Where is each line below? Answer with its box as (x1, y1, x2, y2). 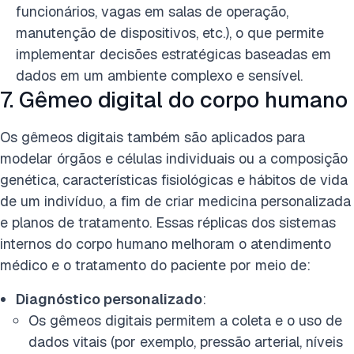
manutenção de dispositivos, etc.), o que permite (16, 24, 324, 42)
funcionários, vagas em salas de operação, (16, 2, 288, 21)
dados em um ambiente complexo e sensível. (16, 66, 307, 85)
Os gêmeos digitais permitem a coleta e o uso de (28, 311, 342, 330)
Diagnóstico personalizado (16, 290, 202, 308)
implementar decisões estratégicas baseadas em (16, 45, 331, 63)
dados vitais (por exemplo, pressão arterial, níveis (28, 333, 343, 351)
